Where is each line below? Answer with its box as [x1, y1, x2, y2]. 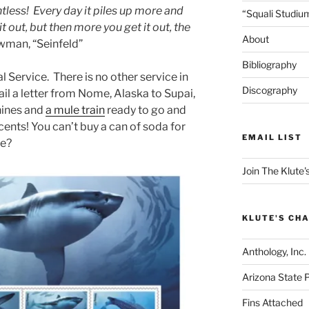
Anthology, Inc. [241, 245, 306, 257]
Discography [241, 83, 297, 96]
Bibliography [241, 58, 297, 70]
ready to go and [105, 103, 186, 117]
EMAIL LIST [241, 132, 302, 142]
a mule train [46, 103, 105, 117]
